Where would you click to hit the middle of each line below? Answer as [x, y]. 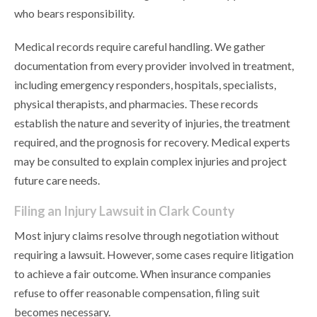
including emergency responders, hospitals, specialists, [145, 85]
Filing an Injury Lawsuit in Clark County [125, 211]
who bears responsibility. [74, 13]
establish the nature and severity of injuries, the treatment [152, 123]
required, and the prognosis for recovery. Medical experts [152, 142]
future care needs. [57, 180]
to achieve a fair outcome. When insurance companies [143, 274]
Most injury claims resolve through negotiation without [146, 236]
